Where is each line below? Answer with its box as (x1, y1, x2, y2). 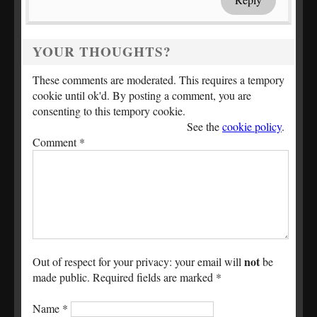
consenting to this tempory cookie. (33, 103, 185, 119)
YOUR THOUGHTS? (33, 42, 171, 62)
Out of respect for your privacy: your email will (33, 254, 244, 270)
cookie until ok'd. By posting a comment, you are (33, 88, 251, 103)
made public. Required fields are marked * (33, 270, 221, 285)
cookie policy (222, 119, 282, 134)
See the (187, 119, 222, 134)
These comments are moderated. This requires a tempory (33, 72, 284, 88)
